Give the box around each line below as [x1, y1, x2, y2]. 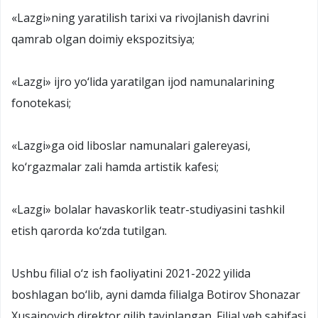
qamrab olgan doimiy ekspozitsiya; [11, 31, 194, 47]
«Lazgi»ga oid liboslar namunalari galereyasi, [11, 137, 251, 153]
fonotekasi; [11, 94, 71, 111]
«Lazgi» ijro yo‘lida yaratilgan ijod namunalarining [11, 73, 275, 89]
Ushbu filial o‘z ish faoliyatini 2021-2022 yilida [11, 265, 251, 281]
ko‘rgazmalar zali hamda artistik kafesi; [11, 158, 219, 175]
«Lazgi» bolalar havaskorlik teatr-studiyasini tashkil [11, 201, 285, 217]
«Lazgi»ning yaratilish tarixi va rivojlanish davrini [11, 9, 269, 26]
